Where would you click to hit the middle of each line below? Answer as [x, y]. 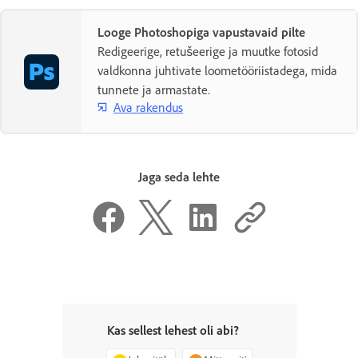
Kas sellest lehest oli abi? [173, 330]
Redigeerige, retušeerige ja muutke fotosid [208, 51]
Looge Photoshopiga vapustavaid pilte [201, 32]
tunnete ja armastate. [154, 89]
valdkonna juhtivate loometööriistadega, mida [217, 70]
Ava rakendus [148, 107]
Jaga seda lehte [179, 177]
